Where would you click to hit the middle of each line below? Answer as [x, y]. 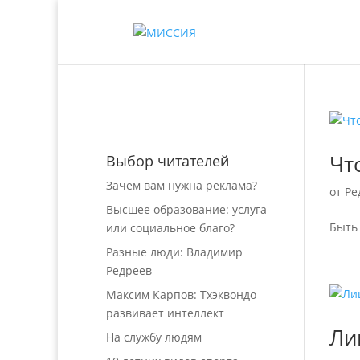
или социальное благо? [170, 228]
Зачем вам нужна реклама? [182, 185]
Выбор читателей [168, 161]
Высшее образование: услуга [186, 209]
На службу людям [154, 337]
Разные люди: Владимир [174, 252]
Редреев [129, 270]
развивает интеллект [165, 313]
